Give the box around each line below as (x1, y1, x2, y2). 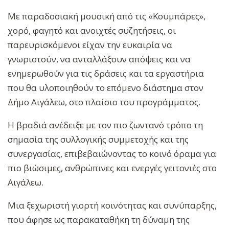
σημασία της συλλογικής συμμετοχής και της (8, 133, 189, 145)
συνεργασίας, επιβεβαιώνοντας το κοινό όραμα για (8, 147, 216, 159)
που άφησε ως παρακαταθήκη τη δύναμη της (8, 213, 190, 225)
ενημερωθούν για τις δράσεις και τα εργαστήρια (8, 67, 204, 79)
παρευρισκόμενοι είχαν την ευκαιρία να (8, 38, 172, 51)
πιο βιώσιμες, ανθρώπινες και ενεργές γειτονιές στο (8, 162, 217, 174)
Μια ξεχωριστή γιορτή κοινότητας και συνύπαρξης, (8, 199, 217, 211)
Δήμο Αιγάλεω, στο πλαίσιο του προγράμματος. (8, 96, 200, 108)
